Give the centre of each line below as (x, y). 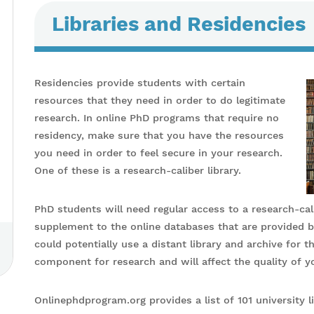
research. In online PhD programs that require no (157, 118)
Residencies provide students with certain (140, 83)
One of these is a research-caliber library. (138, 170)
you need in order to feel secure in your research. (158, 153)
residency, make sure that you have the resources (159, 135)
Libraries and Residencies (179, 24)
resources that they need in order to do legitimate (160, 100)
